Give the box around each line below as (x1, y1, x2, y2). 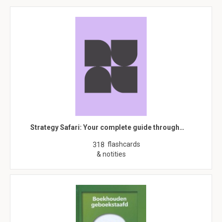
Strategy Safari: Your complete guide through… (30, 123, 184, 131)
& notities (96, 150, 126, 158)
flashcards (108, 140, 140, 148)
